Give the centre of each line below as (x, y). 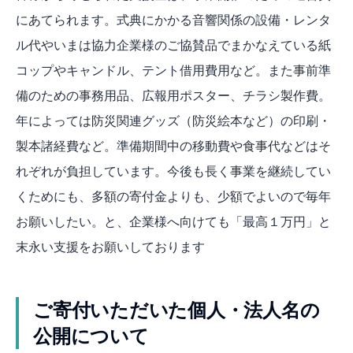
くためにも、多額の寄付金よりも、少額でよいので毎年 (173, 197)
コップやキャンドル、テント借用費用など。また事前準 (173, 71)
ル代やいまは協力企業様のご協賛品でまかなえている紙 (173, 45)
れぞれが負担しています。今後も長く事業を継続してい (173, 171)
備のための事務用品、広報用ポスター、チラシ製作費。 (173, 96)
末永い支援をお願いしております (110, 247)
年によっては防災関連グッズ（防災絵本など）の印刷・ (173, 121)
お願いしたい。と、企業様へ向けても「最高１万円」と (173, 222)
